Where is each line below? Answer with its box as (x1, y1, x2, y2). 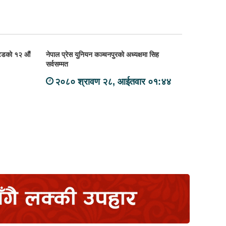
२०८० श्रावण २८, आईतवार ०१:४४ (55, 77, 171, 87)
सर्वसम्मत (46, 60, 68, 68)
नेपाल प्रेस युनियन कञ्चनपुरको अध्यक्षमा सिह (46, 50, 159, 59)
